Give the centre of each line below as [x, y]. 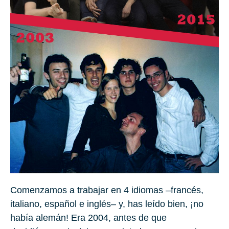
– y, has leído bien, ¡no [157, 204]
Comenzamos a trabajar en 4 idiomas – [90, 190]
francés [186, 190]
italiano [25, 204]
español [61, 204]
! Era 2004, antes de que [116, 217]
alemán [51, 217]
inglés [99, 204]
